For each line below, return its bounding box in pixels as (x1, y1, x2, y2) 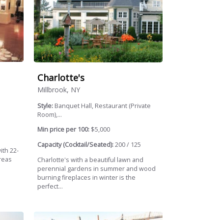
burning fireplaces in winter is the (37, 173, 136, 182)
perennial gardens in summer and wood (37, 164, 156, 173)
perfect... (37, 182, 63, 191)
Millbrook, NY (37, 84, 81, 94)
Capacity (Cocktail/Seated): (37, 140, 114, 149)
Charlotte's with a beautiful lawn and (37, 155, 144, 164)
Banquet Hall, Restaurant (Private (55, 101, 151, 110)
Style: (37, 101, 55, 110)
